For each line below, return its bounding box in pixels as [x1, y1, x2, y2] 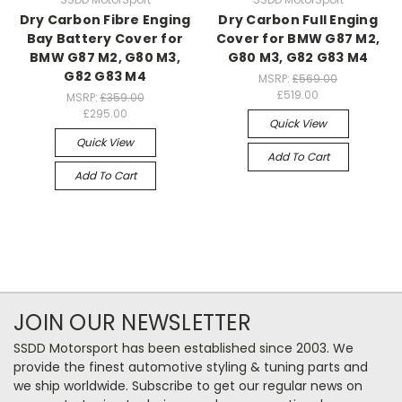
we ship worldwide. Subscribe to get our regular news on [13, 376, 363, 395]
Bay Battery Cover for [26, 29, 184, 48]
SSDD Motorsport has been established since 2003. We [13, 338, 354, 357]
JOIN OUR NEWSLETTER [13, 307, 251, 337]
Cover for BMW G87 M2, [215, 29, 380, 48]
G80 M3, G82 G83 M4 [227, 48, 369, 66]
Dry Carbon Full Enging [218, 10, 378, 29]
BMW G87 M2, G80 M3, [30, 48, 180, 66]
